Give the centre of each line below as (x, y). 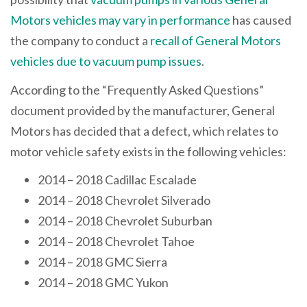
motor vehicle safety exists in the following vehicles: (148, 151)
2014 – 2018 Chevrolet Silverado (124, 200)
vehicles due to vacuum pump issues (106, 61)
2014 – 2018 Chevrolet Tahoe (116, 242)
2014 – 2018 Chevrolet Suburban (125, 221)
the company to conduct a (80, 41)
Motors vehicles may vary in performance (120, 20)
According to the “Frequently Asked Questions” (137, 89)
